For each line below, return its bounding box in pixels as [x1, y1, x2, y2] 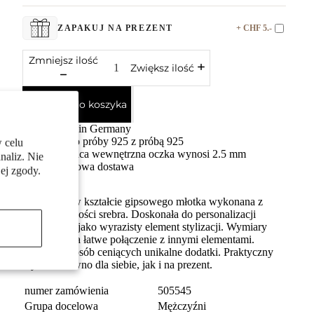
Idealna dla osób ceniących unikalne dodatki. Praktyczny [22, 246, 273, 258]
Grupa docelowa [25, 300, 98, 312]
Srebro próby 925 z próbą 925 [50, 135, 184, 147]
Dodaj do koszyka [41, 98, 127, 111]
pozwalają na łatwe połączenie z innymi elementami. [22, 233, 254, 245]
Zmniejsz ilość [29, 53, 98, 67]
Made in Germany [50, 123, 131, 135]
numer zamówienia [25, 285, 109, 296]
